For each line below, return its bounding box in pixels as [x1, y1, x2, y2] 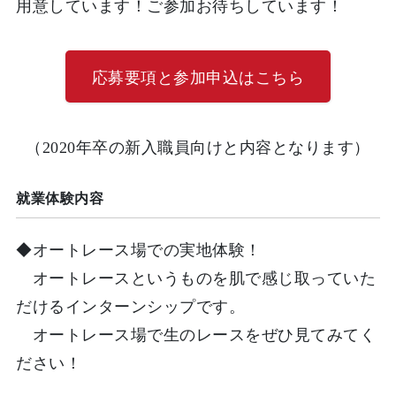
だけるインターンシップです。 [16, 297, 245, 316]
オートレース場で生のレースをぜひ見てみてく [16, 325, 376, 344]
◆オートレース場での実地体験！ [16, 240, 262, 259]
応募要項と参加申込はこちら [91, 68, 305, 87]
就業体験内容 [16, 190, 103, 206]
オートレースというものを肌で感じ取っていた [16, 269, 376, 287]
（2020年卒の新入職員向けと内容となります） [26, 138, 370, 156]
